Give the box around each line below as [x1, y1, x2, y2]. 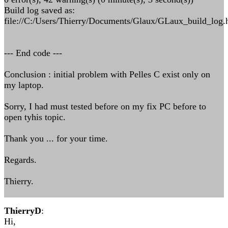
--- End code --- [4, 48, 62, 58]
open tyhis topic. [4, 112, 66, 122]
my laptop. [4, 80, 44, 90]
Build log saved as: [4, 5, 75, 15]
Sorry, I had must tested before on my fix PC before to [4, 101, 206, 111]
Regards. [4, 155, 37, 165]
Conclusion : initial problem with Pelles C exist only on [4, 69, 210, 79]
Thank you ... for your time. [4, 133, 108, 144]
